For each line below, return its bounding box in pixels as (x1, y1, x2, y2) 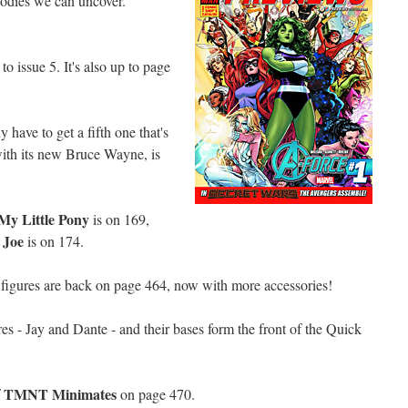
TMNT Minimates (4, 383, 117, 404)
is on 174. (24, 231, 84, 250)
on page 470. (117, 384, 195, 403)
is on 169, (89, 209, 149, 229)
